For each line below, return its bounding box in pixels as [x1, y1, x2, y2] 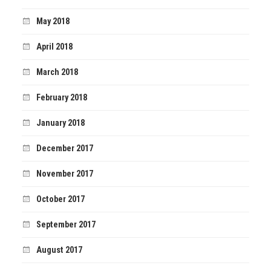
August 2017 [36, 245, 82, 256]
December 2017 [36, 143, 93, 154]
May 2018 [36, 16, 70, 27]
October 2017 [36, 194, 85, 205]
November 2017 [36, 169, 93, 180]
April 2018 [36, 42, 73, 53]
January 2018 [36, 118, 85, 129]
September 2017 [36, 220, 96, 230]
